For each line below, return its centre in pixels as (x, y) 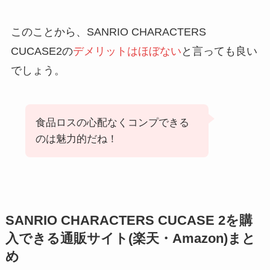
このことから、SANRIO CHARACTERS (108, 32)
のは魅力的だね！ (76, 139)
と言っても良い (219, 51)
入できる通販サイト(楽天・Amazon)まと (130, 238)
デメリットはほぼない (127, 51)
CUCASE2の (42, 51)
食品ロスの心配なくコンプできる (112, 122)
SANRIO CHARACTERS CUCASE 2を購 (129, 220)
